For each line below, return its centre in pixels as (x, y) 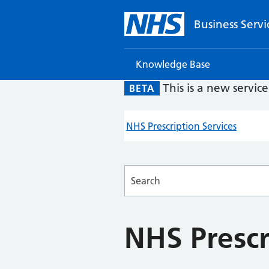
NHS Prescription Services (181, 126)
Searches (144, 172)
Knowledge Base (173, 64)
